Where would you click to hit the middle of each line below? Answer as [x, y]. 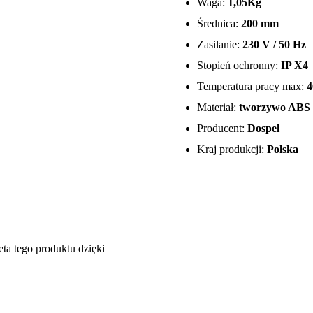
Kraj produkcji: [232, 150]
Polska [283, 150]
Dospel [263, 129]
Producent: [222, 129]
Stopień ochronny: [239, 66]
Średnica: [219, 24]
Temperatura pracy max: [252, 87]
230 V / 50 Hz [273, 45]
